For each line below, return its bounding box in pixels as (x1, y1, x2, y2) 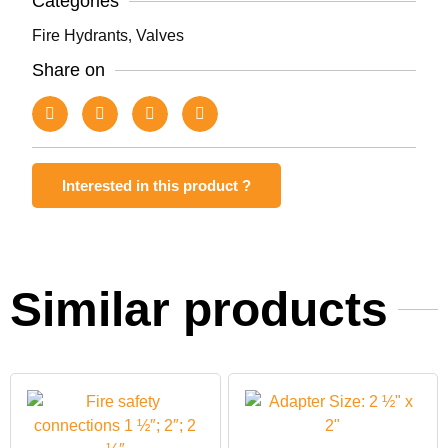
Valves (136, 27, 184, 45)
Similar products (10, 283, 388, 337)
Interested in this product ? (62, 177, 251, 195)
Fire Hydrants (32, 27, 128, 45)
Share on (32, 60, 105, 81)
